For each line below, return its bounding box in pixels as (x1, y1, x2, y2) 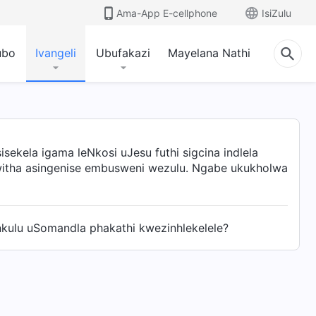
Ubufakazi (96, 46, 150, 60)
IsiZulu (262, 6, 291, 19)
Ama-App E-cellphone (116, 6, 217, 19)
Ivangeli (35, 46, 76, 60)
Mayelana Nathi (168, 46, 250, 60)
